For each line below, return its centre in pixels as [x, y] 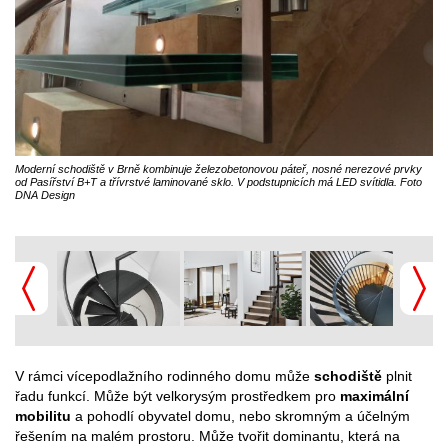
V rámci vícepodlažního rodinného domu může [164, 376]
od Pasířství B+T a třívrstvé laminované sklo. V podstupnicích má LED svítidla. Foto [218, 182]
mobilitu [43, 416]
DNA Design [45, 195]
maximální [374, 396]
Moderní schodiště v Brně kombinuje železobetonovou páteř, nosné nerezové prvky [218, 169]
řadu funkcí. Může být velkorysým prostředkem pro [177, 396]
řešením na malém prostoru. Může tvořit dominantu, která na [207, 436]
